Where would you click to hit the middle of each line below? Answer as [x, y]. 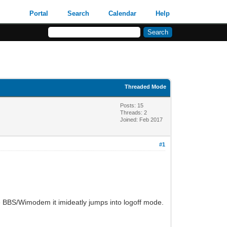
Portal [39, 13]
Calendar [123, 13]
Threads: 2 [134, 112]
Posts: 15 [132, 105]
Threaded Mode [146, 86]
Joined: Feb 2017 [142, 119]
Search [79, 13]
